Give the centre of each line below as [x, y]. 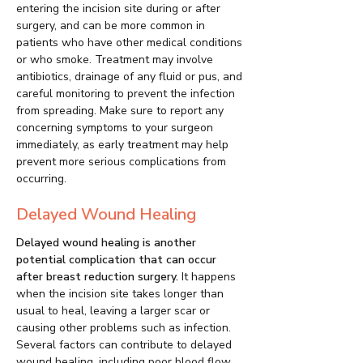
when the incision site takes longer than [120, 294]
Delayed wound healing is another [106, 243]
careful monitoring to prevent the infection [126, 94]
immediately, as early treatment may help [122, 145]
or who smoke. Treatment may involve [115, 60]
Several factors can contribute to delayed [124, 345]
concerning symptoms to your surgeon [115, 128]
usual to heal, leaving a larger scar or [113, 311]
